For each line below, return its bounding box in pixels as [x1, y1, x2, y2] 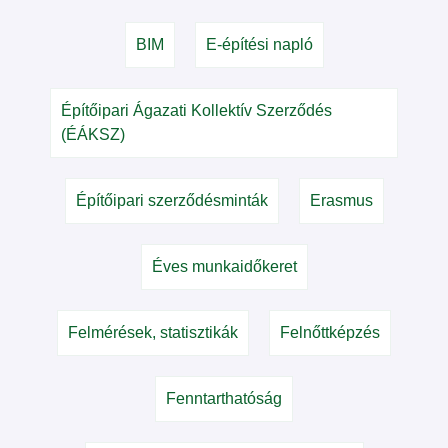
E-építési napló [205, 35, 313, 53]
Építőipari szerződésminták [75, 191, 268, 209]
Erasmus [309, 191, 373, 209]
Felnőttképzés [280, 323, 380, 341]
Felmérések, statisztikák [68, 323, 238, 341]
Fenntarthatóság [166, 389, 282, 407]
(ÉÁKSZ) [61, 125, 125, 143]
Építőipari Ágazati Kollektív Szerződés [61, 101, 332, 119]
